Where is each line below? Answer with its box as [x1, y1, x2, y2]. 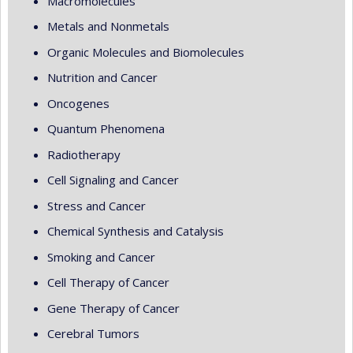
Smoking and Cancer [47, 248, 155, 265]
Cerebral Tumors [47, 325, 139, 341]
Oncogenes [47, 95, 110, 111]
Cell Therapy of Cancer [47, 274, 169, 290]
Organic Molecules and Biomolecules [47, 43, 244, 60]
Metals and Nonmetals [47, 18, 169, 34]
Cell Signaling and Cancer [47, 172, 179, 188]
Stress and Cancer [47, 197, 146, 214]
